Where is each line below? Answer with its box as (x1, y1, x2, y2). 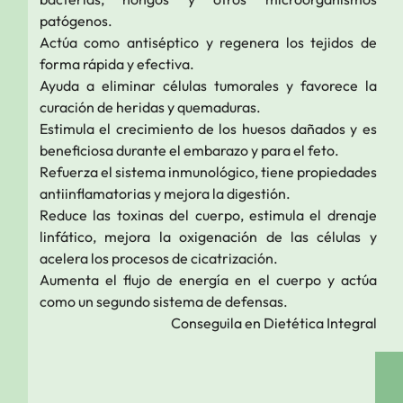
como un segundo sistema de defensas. (39, 291, 288, 310)
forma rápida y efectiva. (39, 54, 194, 73)
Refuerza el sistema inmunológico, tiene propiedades (39, 162, 377, 181)
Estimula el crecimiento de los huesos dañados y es (39, 119, 377, 138)
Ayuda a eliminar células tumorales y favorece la (39, 76, 377, 94)
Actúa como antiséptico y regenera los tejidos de (39, 32, 377, 51)
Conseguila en (170, 313, 264, 332)
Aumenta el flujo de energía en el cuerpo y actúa (39, 270, 377, 289)
